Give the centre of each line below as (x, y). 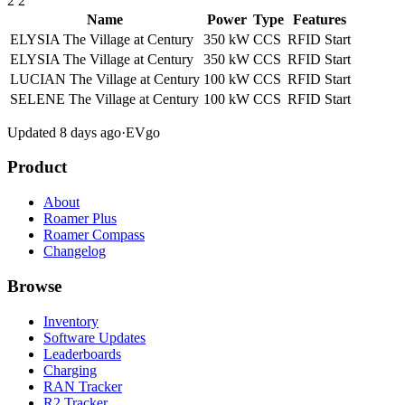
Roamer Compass (94, 235)
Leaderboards (82, 353)
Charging (70, 370)
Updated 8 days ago (64, 132)
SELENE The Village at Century (104, 99)
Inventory (71, 321)
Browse (34, 286)
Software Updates (94, 337)
